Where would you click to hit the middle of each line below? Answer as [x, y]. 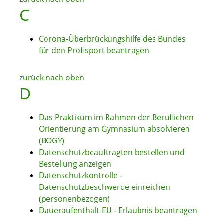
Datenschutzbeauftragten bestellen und [112, 152]
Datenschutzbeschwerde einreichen [104, 187]
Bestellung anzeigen [75, 164]
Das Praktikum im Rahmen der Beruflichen [116, 117]
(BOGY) [52, 141]
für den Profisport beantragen [94, 51]
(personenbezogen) [74, 199]
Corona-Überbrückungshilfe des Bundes [112, 39]
